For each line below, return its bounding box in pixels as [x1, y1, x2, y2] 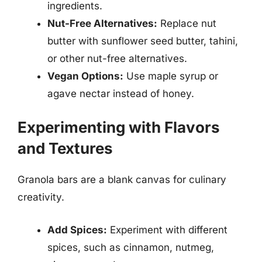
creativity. [18, 191, 64, 203]
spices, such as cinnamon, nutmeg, [47, 241, 214, 253]
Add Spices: [47, 223, 107, 236]
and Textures [18, 139, 113, 157]
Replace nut [157, 17, 216, 29]
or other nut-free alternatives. [47, 52, 187, 64]
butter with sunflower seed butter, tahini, [47, 35, 238, 47]
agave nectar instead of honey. [47, 87, 194, 99]
